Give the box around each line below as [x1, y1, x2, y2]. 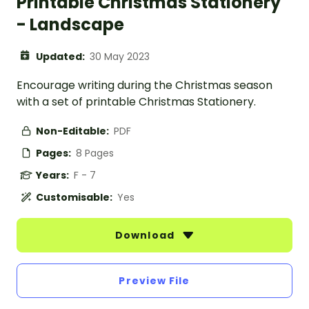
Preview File [119, 274, 190, 288]
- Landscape [17, 13, 124, 37]
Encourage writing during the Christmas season [17, 77, 272, 94]
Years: [36, 168, 71, 183]
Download [115, 228, 177, 243]
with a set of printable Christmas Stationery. [17, 94, 256, 110]
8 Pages [76, 146, 114, 161]
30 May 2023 [90, 50, 150, 64]
